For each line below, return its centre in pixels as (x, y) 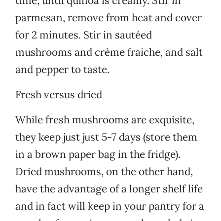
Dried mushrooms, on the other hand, (104, 172)
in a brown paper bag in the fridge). (98, 154)
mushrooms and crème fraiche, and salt (109, 52)
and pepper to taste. (62, 70)
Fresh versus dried (59, 95)
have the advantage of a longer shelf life (109, 189)
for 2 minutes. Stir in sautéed (84, 35)
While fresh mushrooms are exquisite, (105, 120)
